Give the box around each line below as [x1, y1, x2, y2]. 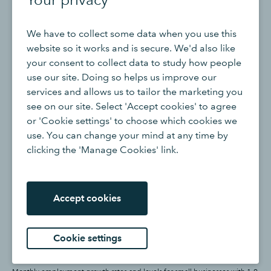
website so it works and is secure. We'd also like [27, 42, 235, 54]
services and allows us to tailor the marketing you [27, 85, 243, 97]
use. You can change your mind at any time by [27, 129, 228, 141]
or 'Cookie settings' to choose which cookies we [27, 114, 237, 126]
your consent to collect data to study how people [27, 56, 241, 68]
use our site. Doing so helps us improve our [27, 71, 217, 83]
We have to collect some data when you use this [27, 27, 237, 39]
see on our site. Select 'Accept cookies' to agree [27, 100, 237, 112]
